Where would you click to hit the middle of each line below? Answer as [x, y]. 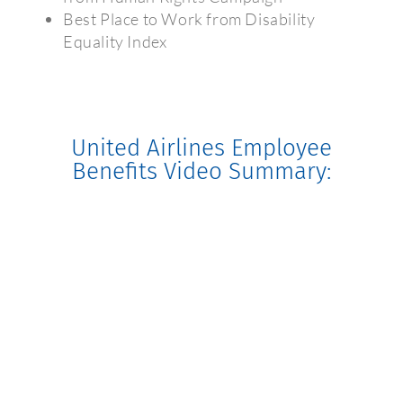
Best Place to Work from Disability [189, 19]
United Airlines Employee [201, 148]
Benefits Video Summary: [201, 171]
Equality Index [115, 42]
